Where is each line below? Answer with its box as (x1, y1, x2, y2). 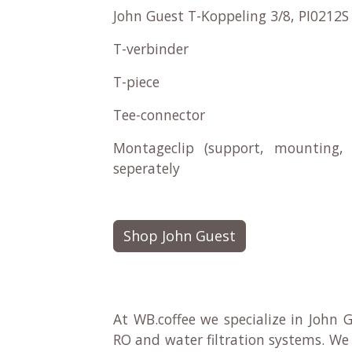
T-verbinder (113, 39, 189, 58)
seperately (113, 159, 180, 178)
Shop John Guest (123, 226, 236, 245)
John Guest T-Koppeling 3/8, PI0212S (113, 6, 349, 25)
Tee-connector (113, 105, 205, 124)
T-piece (113, 72, 159, 91)
